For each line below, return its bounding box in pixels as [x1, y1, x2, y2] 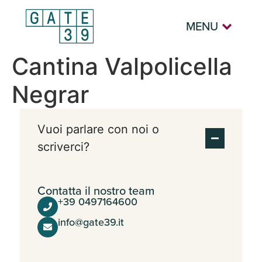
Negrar [12, 80, 89, 109]
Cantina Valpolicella [12, 52, 232, 81]
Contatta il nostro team [37, 182, 154, 199]
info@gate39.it [57, 215, 124, 229]
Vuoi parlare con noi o [37, 122, 159, 136]
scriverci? [37, 140, 89, 154]
